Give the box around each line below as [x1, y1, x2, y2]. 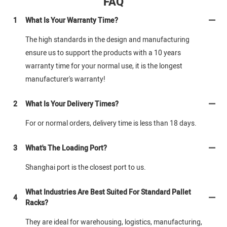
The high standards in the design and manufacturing [25, 34, 190, 46]
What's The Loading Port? [25, 143, 107, 154]
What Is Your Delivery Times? [25, 99, 119, 110]
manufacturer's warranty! [25, 74, 105, 85]
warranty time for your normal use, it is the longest [25, 61, 182, 72]
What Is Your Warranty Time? [25, 15, 118, 26]
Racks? [25, 198, 48, 209]
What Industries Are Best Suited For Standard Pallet [25, 187, 191, 198]
